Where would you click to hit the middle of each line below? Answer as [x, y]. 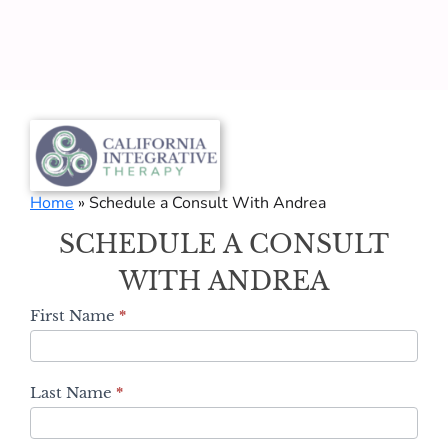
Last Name [73, 393]
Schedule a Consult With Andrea [207, 203]
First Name [74, 316]
